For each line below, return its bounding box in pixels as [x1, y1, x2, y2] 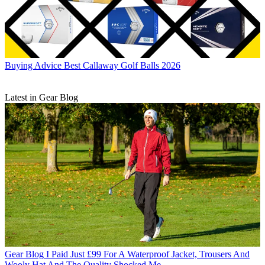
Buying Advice [5, 60, 62, 70]
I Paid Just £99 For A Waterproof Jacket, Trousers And [46, 248, 250, 259]
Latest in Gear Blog [5, 92, 78, 102]
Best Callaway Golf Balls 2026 [64, 60, 180, 70]
